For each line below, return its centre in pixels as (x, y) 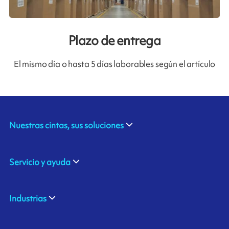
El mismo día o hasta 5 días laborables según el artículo (114, 64)
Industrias (28, 199)
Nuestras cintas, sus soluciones (66, 125)
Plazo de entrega (114, 40)
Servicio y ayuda (40, 162)
